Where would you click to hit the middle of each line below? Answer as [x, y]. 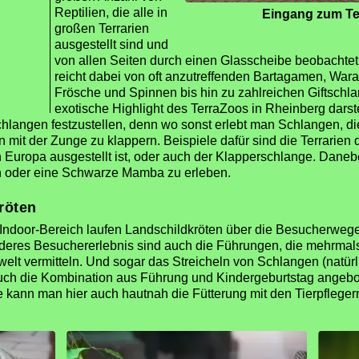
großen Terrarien [102, 28]
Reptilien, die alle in [111, 12]
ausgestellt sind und [111, 44]
